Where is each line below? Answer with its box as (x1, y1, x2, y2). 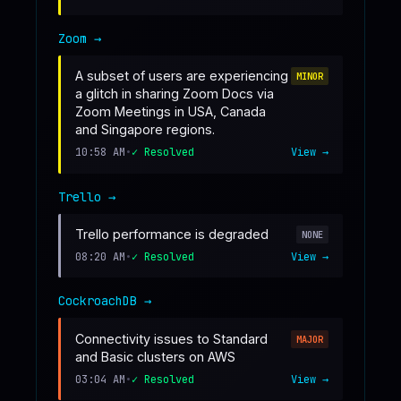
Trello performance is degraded (75, 226, 269, 243)
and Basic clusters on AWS (75, 349, 235, 364)
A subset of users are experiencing (75, 68, 288, 84)
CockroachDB (58, 293, 137, 310)
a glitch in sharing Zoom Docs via (75, 86, 274, 102)
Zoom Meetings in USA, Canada (75, 104, 266, 120)
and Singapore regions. (75, 122, 215, 138)
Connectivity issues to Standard (75, 331, 268, 346)
